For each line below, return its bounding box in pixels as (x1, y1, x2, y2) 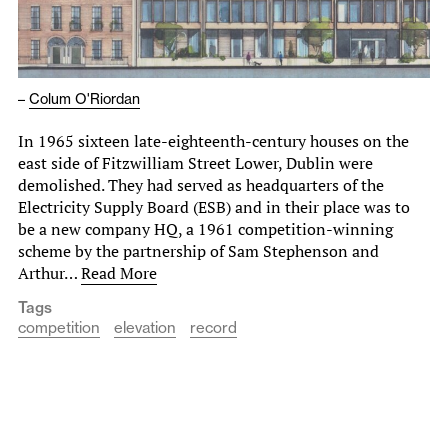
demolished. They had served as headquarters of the (18, 174, 384, 197)
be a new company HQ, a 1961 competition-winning (18, 218, 393, 241)
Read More (81, 262, 157, 285)
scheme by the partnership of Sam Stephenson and (18, 240, 379, 263)
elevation (114, 318, 176, 338)
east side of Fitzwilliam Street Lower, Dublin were (18, 152, 373, 175)
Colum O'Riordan (29, 90, 140, 109)
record (190, 318, 237, 338)
